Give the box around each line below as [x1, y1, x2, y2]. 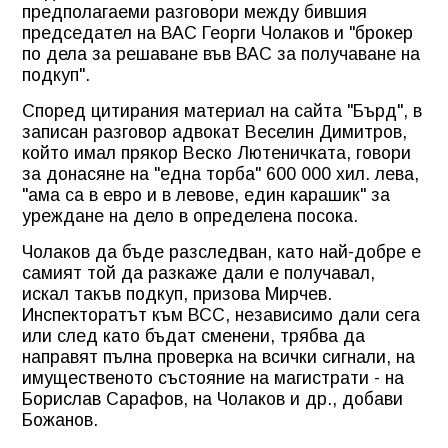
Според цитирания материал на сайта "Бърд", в [22, 100, 422, 121]
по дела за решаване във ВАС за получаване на [22, 43, 420, 64]
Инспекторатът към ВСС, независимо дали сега [22, 304, 420, 325]
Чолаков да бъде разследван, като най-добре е [22, 241, 421, 262]
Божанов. [22, 409, 98, 430]
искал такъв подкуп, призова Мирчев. [22, 283, 332, 304]
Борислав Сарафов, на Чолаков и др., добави [22, 388, 403, 409]
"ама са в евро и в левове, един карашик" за [22, 184, 390, 205]
